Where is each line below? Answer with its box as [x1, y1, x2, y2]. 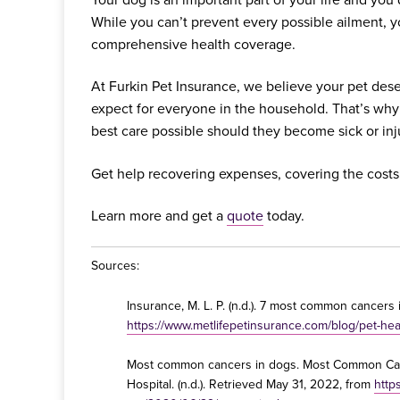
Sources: [91, 256, 139, 275]
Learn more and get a [91, 205, 227, 226]
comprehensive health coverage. [91, 33, 299, 54]
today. [263, 205, 304, 226]
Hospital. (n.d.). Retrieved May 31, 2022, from [127, 375, 374, 394]
